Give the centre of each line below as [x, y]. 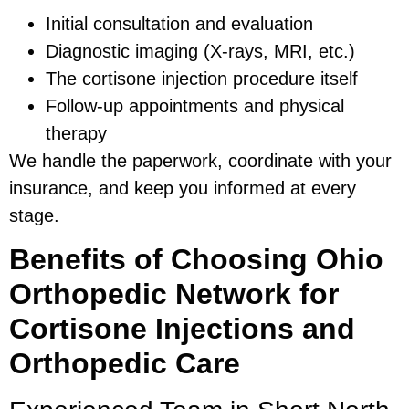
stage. [34, 215]
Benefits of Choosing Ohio [196, 260]
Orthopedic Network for [174, 294]
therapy [76, 133]
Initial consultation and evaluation [179, 23]
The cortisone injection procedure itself [202, 78]
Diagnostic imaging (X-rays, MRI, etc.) [200, 51]
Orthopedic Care [125, 364]
